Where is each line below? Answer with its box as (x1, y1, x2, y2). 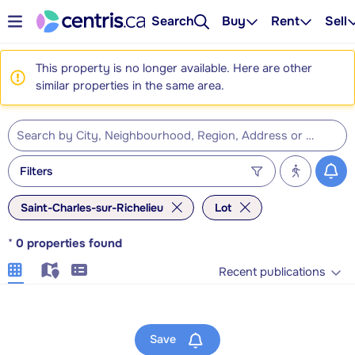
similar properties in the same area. (36, 78, 224, 94)
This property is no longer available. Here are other (36, 61, 312, 76)
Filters (20, 163, 52, 178)
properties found (27, 236, 122, 251)
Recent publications (219, 264, 326, 280)
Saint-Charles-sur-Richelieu (21, 200, 163, 215)
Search (151, 13, 195, 29)
